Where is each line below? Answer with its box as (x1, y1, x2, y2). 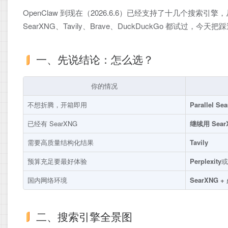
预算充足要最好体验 (27, 156, 87, 166)
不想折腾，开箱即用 (27, 99, 87, 109)
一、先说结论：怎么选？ (36, 51, 154, 67)
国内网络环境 (27, 175, 67, 185)
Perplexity (190, 156, 221, 166)
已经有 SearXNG (27, 118, 77, 128)
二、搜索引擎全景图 (36, 208, 132, 224)
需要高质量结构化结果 (27, 137, 94, 147)
